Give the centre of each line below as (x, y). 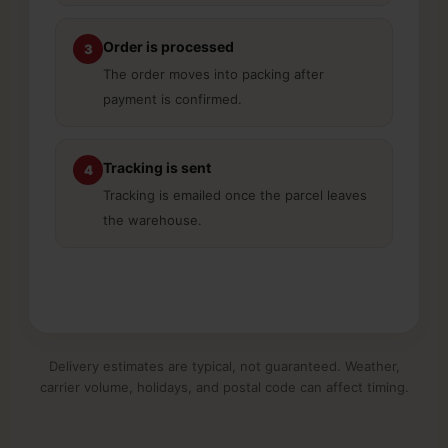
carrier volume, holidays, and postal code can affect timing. (224, 387)
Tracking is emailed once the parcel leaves (235, 195)
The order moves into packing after (213, 74)
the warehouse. (152, 220)
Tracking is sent (157, 168)
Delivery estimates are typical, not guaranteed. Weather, (224, 366)
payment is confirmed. (172, 99)
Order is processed (168, 47)
